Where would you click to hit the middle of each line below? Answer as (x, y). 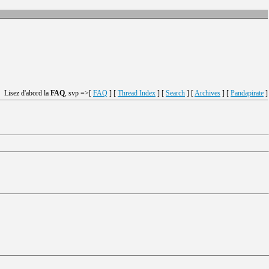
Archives (207, 93)
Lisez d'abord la (27, 93)
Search (175, 93)
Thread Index (137, 93)
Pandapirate (247, 93)
